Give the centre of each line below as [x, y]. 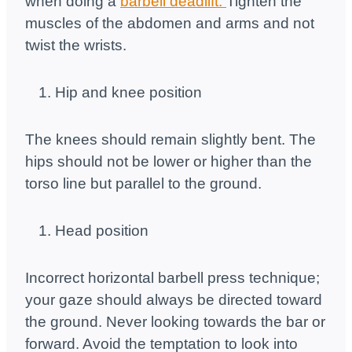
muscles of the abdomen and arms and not [170, 24]
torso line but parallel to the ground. [143, 184]
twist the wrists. [76, 46]
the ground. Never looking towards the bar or [175, 322]
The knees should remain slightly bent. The [170, 140]
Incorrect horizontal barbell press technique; [172, 278]
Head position [102, 231]
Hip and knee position [128, 93]
